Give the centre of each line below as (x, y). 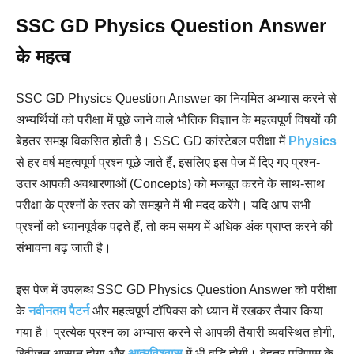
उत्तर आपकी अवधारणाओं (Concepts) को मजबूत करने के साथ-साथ (170, 184)
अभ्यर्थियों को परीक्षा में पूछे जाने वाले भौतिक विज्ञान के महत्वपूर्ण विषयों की (176, 120)
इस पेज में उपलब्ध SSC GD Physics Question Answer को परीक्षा (176, 290)
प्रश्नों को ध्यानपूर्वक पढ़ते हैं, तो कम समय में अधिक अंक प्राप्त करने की (174, 226)
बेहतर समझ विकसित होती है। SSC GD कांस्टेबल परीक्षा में (152, 141)
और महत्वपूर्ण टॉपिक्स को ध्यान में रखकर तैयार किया (208, 311)
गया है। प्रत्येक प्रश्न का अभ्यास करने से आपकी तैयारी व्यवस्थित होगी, (175, 332)
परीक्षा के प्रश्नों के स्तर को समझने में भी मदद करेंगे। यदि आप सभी (163, 205)
